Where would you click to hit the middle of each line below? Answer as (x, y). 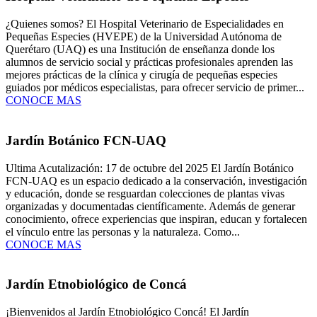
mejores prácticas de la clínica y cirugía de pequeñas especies (142, 75)
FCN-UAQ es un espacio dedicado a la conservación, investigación (156, 180)
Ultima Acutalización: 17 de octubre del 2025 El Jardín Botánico (150, 168)
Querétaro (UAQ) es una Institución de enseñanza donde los (140, 50)
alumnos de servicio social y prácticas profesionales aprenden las (149, 62)
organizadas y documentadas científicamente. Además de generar (150, 206)
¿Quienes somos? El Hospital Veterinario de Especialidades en (145, 24)
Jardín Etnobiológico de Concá (96, 284)
